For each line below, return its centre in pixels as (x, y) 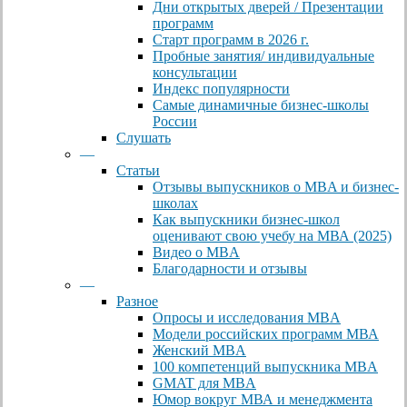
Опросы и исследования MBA (247, 318)
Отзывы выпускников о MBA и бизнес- (276, 187)
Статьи (138, 171)
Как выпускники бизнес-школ (246, 220)
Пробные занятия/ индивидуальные (263, 56)
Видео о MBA (196, 253)
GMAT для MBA (204, 383)
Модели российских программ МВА (266, 334)
